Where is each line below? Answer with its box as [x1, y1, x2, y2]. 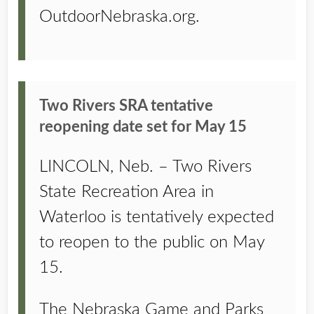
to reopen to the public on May [39, 234, 264, 251]
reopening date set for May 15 [39, 119, 247, 135]
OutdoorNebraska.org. [39, 8, 200, 25]
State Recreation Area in [39, 184, 214, 200]
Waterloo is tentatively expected [39, 209, 274, 226]
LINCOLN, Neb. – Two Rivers [39, 158, 252, 175]
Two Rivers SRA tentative [39, 98, 213, 114]
